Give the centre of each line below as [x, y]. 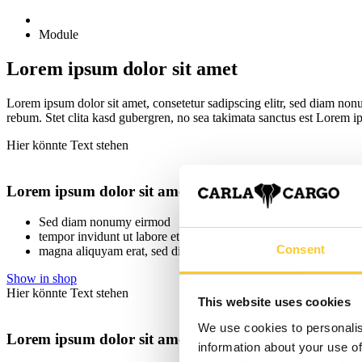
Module [59, 35]
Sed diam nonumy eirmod [105, 222]
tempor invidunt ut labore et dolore [127, 237]
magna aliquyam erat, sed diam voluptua [141, 251]
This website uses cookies [274, 302]
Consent [301, 249]
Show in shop [42, 279]
